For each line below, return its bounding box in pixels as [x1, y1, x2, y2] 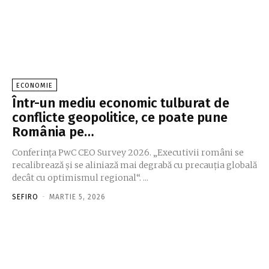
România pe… [12, 124, 94, 141]
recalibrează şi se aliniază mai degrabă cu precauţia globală [12, 160, 257, 171]
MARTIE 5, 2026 [49, 193, 106, 202]
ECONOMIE [16, 82, 53, 90]
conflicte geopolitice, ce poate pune [12, 109, 228, 126]
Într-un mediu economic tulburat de [12, 95, 229, 112]
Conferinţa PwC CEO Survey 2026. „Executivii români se [12, 147, 244, 159]
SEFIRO [12, 193, 38, 202]
